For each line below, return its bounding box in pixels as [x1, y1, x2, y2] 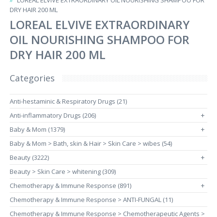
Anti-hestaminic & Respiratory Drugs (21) [10, 97, 127, 106]
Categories [10, 72, 55, 84]
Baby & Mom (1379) [10, 125, 65, 134]
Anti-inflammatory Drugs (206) [10, 111, 96, 120]
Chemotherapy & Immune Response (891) [10, 181, 131, 190]
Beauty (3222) [10, 153, 49, 162]
